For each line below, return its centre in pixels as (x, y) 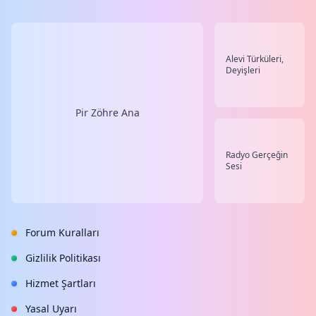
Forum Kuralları (62, 232)
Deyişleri (243, 70)
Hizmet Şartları (61, 283)
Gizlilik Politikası (63, 258)
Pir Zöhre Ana (107, 113)
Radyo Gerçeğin (257, 155)
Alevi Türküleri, (255, 59)
